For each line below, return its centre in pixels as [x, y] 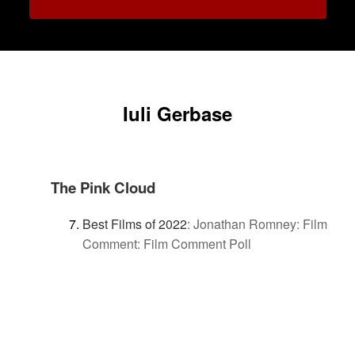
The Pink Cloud [103, 187]
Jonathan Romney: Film [260, 223]
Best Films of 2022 [135, 223]
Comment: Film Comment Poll [167, 243]
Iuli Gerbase [177, 113]
